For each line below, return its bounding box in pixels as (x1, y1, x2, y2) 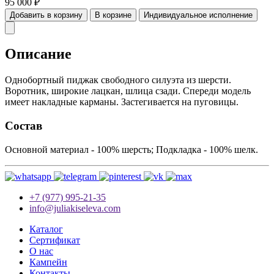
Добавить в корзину (10, 10, 83, 20)
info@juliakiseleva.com (29, 202, 120, 213)
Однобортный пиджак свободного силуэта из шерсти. (5, 75, 231, 86)
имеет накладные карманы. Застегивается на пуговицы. (5, 97, 239, 108)
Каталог (29, 223, 63, 234)
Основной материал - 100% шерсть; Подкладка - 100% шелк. (5, 144, 258, 155)
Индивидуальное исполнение (144, 10, 253, 20)
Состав (5, 119, 42, 133)
